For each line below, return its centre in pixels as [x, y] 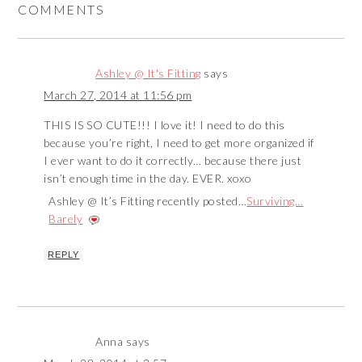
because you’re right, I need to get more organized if [179, 143]
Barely [66, 219]
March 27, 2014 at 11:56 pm [118, 95]
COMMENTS [61, 10]
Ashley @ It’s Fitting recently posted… [148, 201]
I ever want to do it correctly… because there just [173, 161]
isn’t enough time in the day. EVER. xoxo [148, 179]
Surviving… [275, 201]
